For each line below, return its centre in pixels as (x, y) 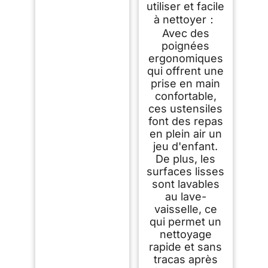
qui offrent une (186, 71)
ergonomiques (185, 58)
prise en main (186, 83)
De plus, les (186, 159)
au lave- (185, 196)
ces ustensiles (186, 108)
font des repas (185, 121)
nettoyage (185, 234)
